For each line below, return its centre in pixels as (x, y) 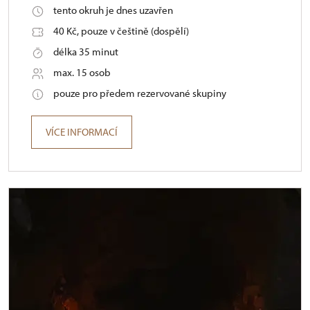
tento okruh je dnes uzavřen (113, 10)
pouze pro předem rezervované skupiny (140, 93)
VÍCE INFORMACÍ (82, 132)
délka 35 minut (86, 52)
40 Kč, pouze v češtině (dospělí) (121, 31)
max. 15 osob (82, 73)
